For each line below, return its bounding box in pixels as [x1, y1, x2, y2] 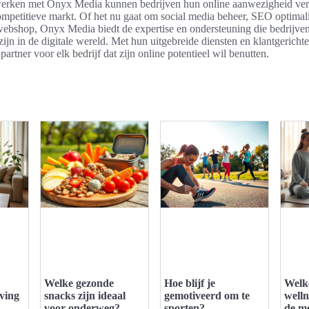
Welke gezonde [44, 277, 114, 290]
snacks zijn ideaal [44, 290, 126, 302]
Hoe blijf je [164, 277, 215, 290]
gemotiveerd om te [164, 290, 250, 302]
